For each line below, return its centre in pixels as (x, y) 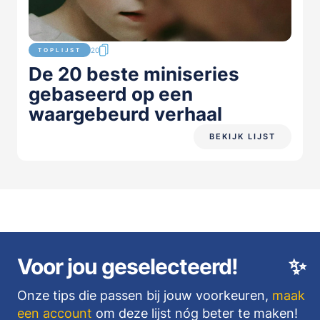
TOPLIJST (60, 50)
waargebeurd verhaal (125, 114)
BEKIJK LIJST (242, 136)
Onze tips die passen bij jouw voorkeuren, (145, 295)
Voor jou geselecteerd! (127, 266)
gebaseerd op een (111, 94)
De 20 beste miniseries (134, 74)
